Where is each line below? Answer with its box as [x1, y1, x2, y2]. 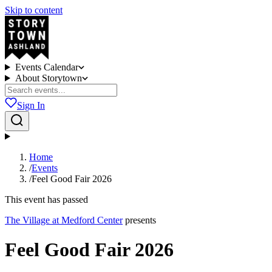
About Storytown [15, 73, 82, 83]
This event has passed [5, 194, 88, 205]
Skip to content [5, 5, 63, 15]
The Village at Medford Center [5, 215, 123, 225]
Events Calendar [15, 62, 78, 72]
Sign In [17, 100, 45, 110]
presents [125, 215, 156, 225]
